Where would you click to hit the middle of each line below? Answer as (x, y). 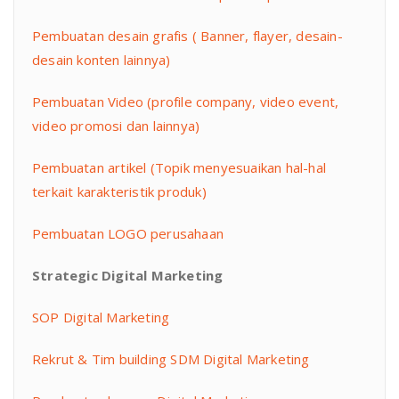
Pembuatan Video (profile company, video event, (186, 102)
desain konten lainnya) (102, 60)
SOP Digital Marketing (101, 318)
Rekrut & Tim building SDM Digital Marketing (171, 359)
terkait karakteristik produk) (119, 192)
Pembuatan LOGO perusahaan (128, 234)
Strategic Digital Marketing (128, 276)
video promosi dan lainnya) (116, 126)
